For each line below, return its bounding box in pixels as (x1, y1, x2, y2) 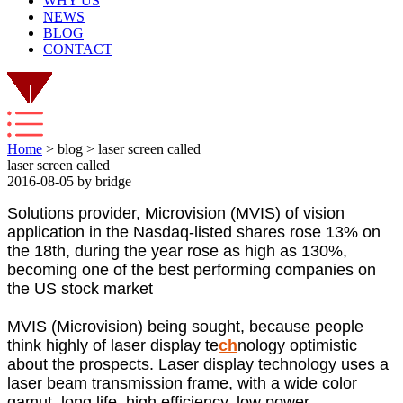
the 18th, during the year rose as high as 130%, (7, 242, 347, 260)
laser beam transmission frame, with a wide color (7, 374, 357, 392)
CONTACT (43, 41, 112, 57)
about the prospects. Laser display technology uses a (7, 355, 389, 373)
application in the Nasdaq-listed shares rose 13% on (7, 223, 381, 241)
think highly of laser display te (7, 336, 219, 354)
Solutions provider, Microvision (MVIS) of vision (7, 204, 345, 222)
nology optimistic (237, 336, 357, 354)
